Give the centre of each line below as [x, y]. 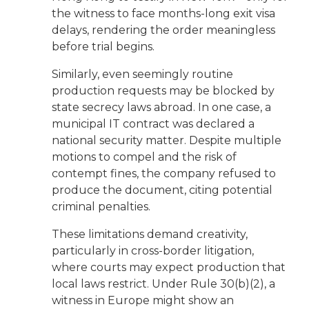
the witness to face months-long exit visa [163, 14]
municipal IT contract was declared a [153, 124]
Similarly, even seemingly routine [142, 74]
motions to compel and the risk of [144, 157]
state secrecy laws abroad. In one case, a [161, 108]
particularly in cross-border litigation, [153, 251]
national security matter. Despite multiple [167, 141]
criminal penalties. [101, 207]
